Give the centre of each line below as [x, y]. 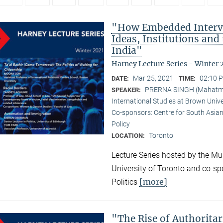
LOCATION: [129, 136]
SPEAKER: [127, 90]
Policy [120, 124]
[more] [153, 181]
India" [127, 51]
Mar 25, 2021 [153, 78]
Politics [125, 182]
